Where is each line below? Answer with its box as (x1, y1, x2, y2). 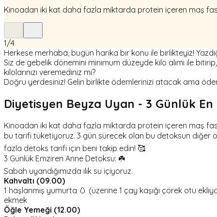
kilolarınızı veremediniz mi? (4, 67, 95, 77)
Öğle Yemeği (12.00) (4, 205, 80, 215)
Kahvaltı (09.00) (4, 176, 65, 186)
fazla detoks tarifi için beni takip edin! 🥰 (4, 143, 145, 154)
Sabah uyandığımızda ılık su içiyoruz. (4, 166, 133, 176)
